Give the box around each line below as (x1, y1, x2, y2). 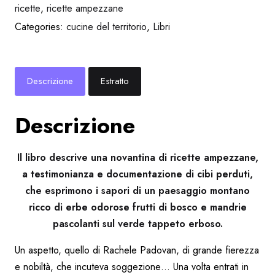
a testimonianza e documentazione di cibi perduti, (22, 166, 253, 181)
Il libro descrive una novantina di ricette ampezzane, (17, 150, 258, 165)
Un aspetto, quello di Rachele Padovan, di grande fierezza (15, 242, 259, 257)
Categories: (15, 20, 66, 34)
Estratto (101, 74, 129, 88)
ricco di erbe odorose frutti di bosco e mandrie (28, 199, 247, 214)
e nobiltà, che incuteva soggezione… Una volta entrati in (15, 259, 249, 274)
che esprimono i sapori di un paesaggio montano (25, 183, 250, 198)
